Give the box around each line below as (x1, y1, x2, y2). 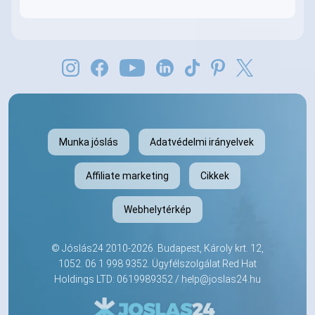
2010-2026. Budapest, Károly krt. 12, (103, 243, 264, 255)
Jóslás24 (62, 243, 103, 255)
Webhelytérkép (124, 204, 191, 216)
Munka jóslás (59, 136, 118, 148)
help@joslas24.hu (181, 274, 261, 285)
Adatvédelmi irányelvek (150, 136, 254, 148)
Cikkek (200, 170, 229, 182)
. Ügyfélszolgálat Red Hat (148, 258, 257, 270)
